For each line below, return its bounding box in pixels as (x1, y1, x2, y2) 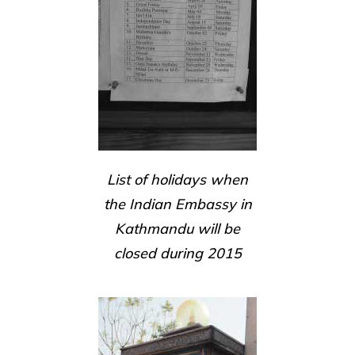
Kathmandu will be (115, 219, 240, 238)
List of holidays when (107, 170, 248, 189)
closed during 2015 (113, 244, 242, 262)
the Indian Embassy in (103, 195, 252, 213)
